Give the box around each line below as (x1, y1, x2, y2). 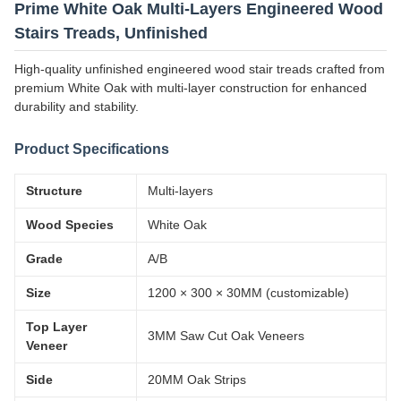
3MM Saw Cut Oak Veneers (148, 328, 304, 343)
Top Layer (26, 320, 87, 334)
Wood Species (26, 218, 114, 232)
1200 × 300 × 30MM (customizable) (148, 286, 349, 300)
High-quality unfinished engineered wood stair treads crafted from (14, 62, 385, 76)
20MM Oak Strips (148, 372, 246, 387)
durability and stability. (14, 99, 139, 114)
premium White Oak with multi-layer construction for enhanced (14, 81, 367, 95)
